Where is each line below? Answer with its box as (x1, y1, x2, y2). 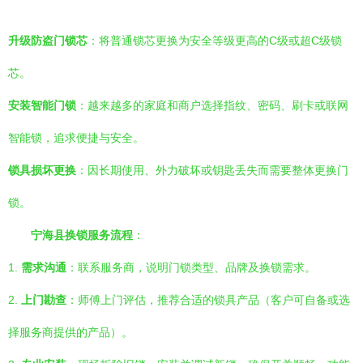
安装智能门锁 (8, 99, 76, 112)
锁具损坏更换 (8, 164, 76, 177)
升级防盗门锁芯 (8, 34, 88, 47)
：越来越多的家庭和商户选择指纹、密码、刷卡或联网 (76, 99, 348, 112)
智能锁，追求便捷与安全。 (8, 131, 144, 144)
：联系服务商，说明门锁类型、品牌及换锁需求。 (66, 261, 316, 274)
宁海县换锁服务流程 (31, 228, 133, 241)
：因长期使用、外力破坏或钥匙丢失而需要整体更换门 (76, 164, 348, 177)
